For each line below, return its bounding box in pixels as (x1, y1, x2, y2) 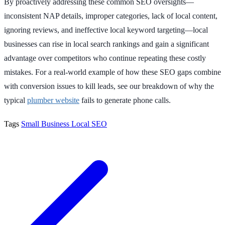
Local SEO (71, 119, 107, 128)
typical (4, 95, 27, 104)
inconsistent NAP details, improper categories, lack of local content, (4, 11, 217, 20)
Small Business (21, 119, 71, 128)
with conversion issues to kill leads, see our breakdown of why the (4, 81, 214, 90)
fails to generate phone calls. (79, 95, 171, 104)
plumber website (27, 95, 79, 104)
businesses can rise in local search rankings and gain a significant (4, 39, 209, 48)
